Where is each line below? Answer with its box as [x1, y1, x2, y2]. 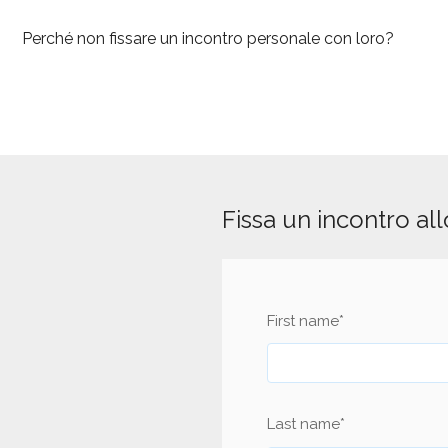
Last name [267, 415, 340, 434]
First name [267, 311, 339, 330]
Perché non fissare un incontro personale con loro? [22, 28, 394, 48]
